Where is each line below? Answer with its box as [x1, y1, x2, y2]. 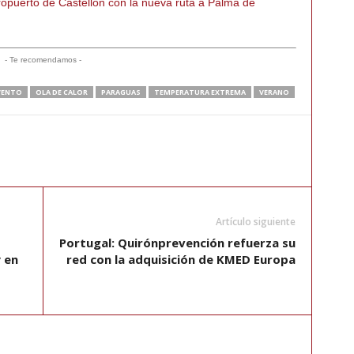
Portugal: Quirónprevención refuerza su [58, 235, 296, 251]
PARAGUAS [100, 87, 141, 98]
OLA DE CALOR [35, 87, 88, 98]
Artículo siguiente [215, 215, 296, 229]
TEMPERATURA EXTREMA [153, 87, 246, 98]
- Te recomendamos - [5, 55, 81, 65]
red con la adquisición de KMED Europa [66, 251, 296, 268]
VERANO [258, 87, 289, 98]
